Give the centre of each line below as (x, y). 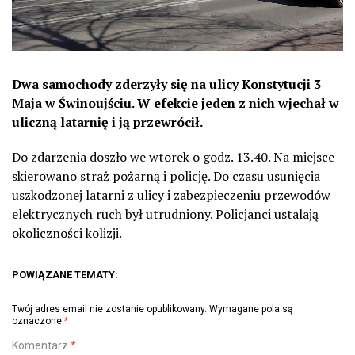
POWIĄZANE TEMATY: (65, 275)
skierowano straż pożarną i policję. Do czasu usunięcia (166, 176)
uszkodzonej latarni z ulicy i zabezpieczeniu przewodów (171, 195)
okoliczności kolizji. (67, 233)
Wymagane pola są (251, 309)
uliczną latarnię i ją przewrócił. (107, 122)
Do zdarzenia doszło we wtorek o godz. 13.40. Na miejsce (173, 157)
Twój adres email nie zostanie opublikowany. (109, 309)
